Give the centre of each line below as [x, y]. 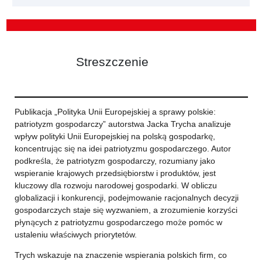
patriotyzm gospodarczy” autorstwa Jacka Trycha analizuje [123, 124]
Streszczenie [112, 62]
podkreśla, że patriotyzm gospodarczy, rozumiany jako [115, 161]
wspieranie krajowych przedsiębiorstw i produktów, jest [115, 173]
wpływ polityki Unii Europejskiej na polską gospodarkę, [115, 136]
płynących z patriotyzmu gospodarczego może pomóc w [118, 222]
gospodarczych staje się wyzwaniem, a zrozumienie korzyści [126, 210]
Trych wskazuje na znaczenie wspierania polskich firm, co [120, 255]
